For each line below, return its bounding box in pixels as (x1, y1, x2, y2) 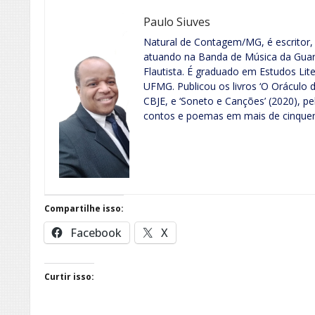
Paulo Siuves (143, 13, 210, 30)
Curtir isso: (44, 270, 94, 283)
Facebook (70, 224, 122, 240)
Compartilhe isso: (44, 202, 124, 214)
